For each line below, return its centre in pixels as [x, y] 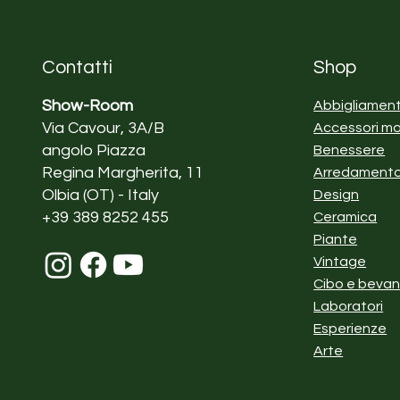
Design [337, 194]
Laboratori [349, 306]
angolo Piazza [94, 150]
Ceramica [346, 217]
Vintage [340, 261]
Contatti [78, 67]
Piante [336, 239]
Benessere [350, 150]
